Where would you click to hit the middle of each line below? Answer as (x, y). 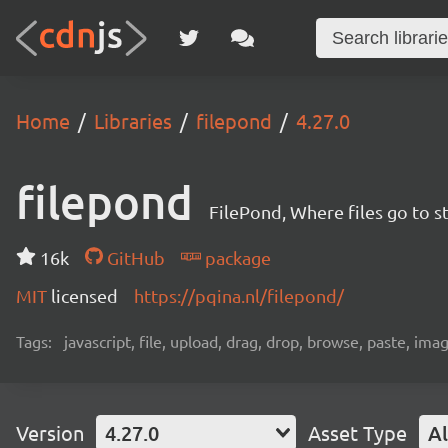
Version (50, 432)
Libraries (133, 120)
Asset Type (357, 432)
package (235, 257)
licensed (84, 295)
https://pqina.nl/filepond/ (239, 295)
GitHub (133, 257)
